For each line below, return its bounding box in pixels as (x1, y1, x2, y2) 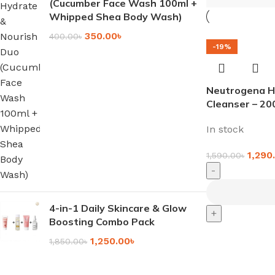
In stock (206, 123, 244, 135)
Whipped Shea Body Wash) (49, 10, 182, 23)
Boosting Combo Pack (49, 215, 155, 228)
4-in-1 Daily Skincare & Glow (49, 201, 187, 214)
